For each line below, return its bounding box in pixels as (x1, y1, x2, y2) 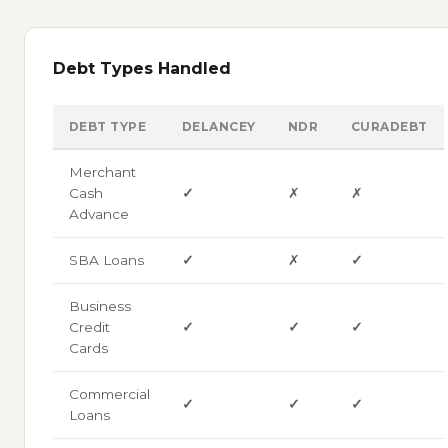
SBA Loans (69, 251, 144, 268)
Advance (69, 205, 129, 222)
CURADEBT (351, 118, 428, 134)
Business (69, 297, 131, 314)
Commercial (69, 385, 150, 402)
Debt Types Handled (53, 58, 231, 78)
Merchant (69, 163, 136, 180)
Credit (69, 318, 110, 335)
